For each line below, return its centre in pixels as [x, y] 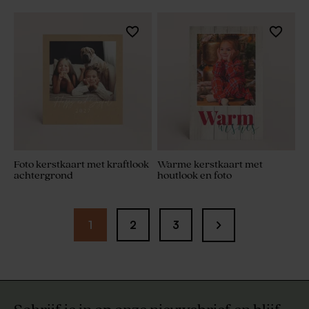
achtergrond [43, 176]
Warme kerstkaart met [210, 165]
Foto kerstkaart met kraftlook [81, 165]
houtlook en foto [195, 176]
